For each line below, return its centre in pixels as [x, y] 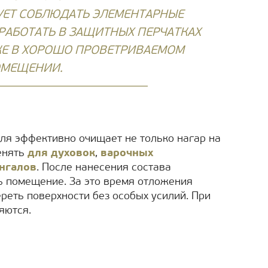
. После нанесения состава [104, 168]
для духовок [61, 153]
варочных [127, 153]
